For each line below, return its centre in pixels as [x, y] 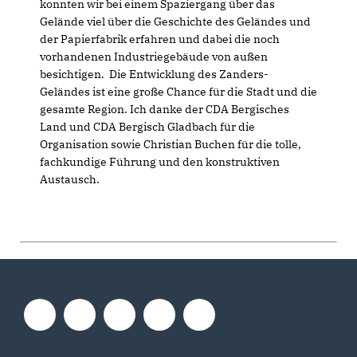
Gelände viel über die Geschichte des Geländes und [175, 22]
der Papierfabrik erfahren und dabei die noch [160, 39]
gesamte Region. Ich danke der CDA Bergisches [165, 109]
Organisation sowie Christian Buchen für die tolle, [171, 144]
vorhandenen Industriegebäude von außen [154, 57]
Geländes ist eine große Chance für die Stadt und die [178, 92]
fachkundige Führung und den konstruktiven [160, 162]
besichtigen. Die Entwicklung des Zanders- [154, 74]
